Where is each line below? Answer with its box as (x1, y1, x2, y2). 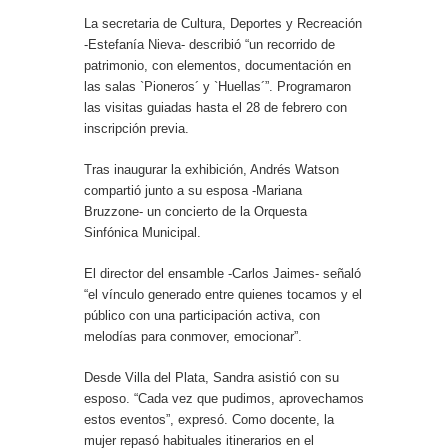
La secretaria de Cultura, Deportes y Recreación (84, 16, 362, 32)
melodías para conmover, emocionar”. (84, 329, 302, 345)
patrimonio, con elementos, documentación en (84, 58, 351, 74)
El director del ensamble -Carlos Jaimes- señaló (84, 266, 361, 282)
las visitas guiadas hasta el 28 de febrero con (84, 100, 347, 116)
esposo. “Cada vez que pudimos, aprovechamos (84, 391, 364, 407)
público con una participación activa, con (84, 308, 320, 324)
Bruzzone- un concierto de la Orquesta (84, 204, 307, 220)
